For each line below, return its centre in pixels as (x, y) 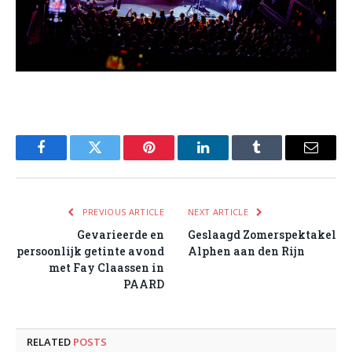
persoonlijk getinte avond (90, 251)
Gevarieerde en (121, 235)
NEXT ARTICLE (220, 212)
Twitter (114, 159)
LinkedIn (227, 159)
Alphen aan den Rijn (246, 251)
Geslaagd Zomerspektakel (262, 235)
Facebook (67, 159)
